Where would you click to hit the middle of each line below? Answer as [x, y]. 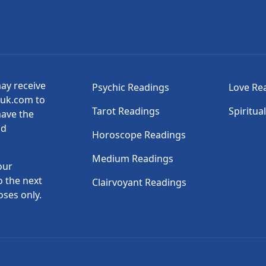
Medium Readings [133, 159]
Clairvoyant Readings [140, 182]
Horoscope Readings [139, 135]
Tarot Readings [126, 111]
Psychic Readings [131, 87]
